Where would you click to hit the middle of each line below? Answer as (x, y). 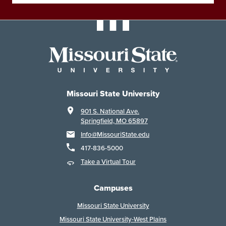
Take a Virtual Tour (108, 162)
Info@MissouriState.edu (115, 135)
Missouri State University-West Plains (113, 219)
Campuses (113, 188)
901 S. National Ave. (110, 111)
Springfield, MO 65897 (114, 121)
